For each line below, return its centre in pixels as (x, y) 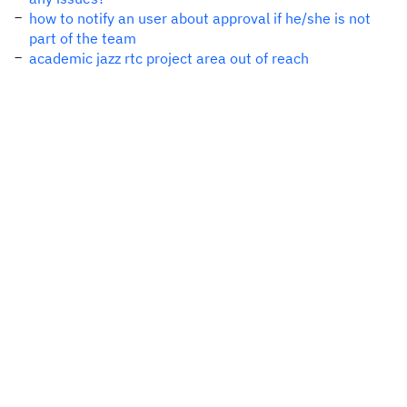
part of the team (83, 38)
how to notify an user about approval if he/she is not (200, 18)
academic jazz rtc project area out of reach (169, 58)
